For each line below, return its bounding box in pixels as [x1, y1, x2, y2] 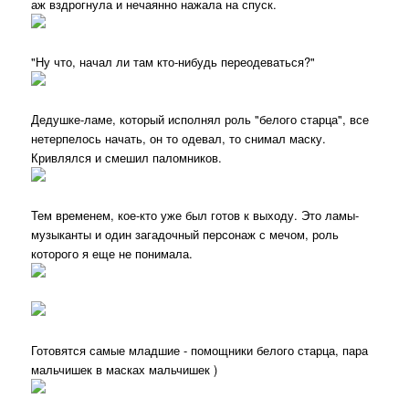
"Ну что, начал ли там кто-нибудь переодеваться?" [31, 53, 316, 70]
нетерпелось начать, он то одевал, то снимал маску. [31, 130, 327, 148]
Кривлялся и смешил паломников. [31, 149, 223, 167]
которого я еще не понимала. [31, 245, 194, 263]
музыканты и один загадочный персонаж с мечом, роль [31, 225, 340, 244]
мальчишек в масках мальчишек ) [31, 360, 218, 378]
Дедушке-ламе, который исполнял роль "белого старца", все [31, 110, 370, 129]
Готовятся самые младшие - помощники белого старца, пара [31, 341, 369, 359]
